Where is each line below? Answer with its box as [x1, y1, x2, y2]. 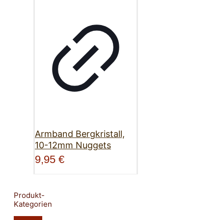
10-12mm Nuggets [35, 140, 111, 151]
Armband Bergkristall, [35, 129, 125, 139]
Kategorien [14, 199, 52, 209]
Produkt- [14, 191, 45, 200]
